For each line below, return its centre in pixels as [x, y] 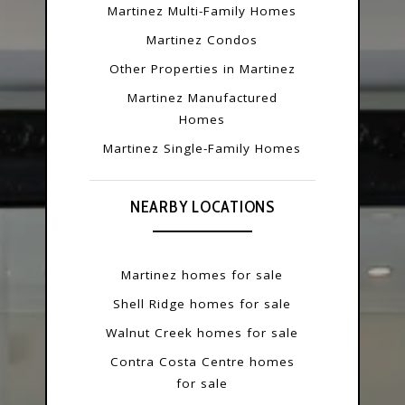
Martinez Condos [202, 39]
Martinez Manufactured [202, 97]
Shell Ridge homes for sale [202, 303]
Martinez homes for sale [202, 274]
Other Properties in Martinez [202, 68]
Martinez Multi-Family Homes [202, 10]
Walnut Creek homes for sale [202, 332]
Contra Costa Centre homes [202, 361]
